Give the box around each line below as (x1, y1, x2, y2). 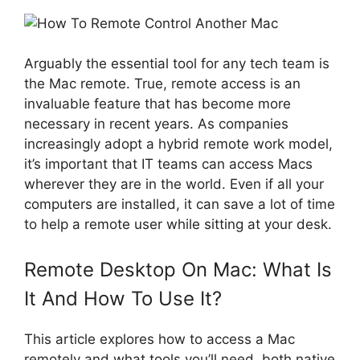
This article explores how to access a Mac (24, 330, 295, 347)
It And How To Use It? (24, 286, 222, 310)
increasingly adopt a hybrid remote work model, (24, 136, 333, 152)
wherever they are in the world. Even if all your (24, 176, 324, 192)
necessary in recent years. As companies (24, 116, 288, 132)
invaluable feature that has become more (24, 96, 291, 112)
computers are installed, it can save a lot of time (24, 196, 335, 212)
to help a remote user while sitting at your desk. (24, 216, 332, 232)
